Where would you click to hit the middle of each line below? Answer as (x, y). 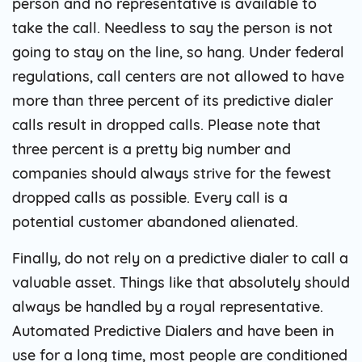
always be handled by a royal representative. (168, 306)
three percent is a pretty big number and (152, 149)
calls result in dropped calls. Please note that (166, 124)
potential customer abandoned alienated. (155, 221)
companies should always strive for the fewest (172, 173)
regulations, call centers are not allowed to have (178, 76)
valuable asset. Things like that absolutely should (181, 282)
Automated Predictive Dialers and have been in (173, 330)
